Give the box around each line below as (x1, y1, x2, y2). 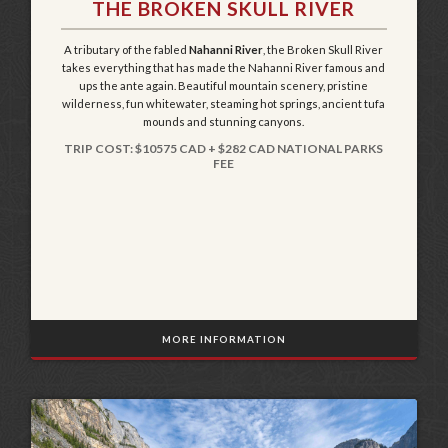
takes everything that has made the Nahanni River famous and (62, 60, 386, 74)
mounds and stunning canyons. (143, 114, 305, 128)
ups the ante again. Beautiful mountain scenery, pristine (79, 78, 369, 92)
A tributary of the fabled (64, 42, 190, 56)
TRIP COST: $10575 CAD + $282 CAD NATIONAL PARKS (64, 140, 384, 156)
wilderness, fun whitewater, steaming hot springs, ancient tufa (62, 96, 386, 110)
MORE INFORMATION (161, 332, 286, 345)
